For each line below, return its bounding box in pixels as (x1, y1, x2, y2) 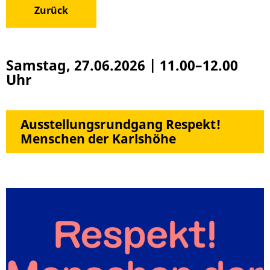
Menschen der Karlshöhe (20, 130, 176, 148)
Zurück (34, 4, 68, 17)
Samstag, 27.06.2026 (6, 55, 149, 75)
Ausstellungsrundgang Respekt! (20, 116, 221, 133)
